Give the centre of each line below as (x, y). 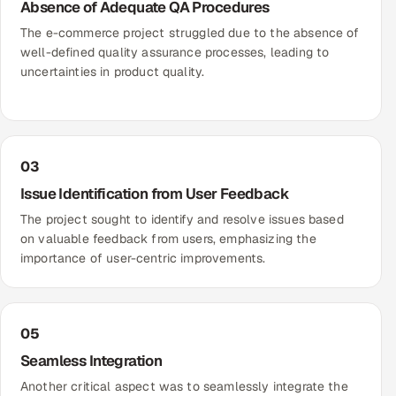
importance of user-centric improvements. (143, 259)
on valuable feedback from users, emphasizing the (168, 239)
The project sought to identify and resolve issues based (182, 220)
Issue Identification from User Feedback (155, 194)
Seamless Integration (91, 361)
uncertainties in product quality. (113, 72)
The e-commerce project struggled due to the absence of (190, 33)
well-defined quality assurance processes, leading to (175, 53)
